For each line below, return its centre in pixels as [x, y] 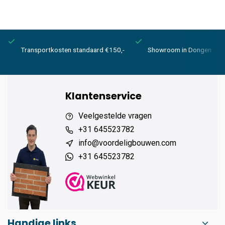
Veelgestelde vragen [115, 116]
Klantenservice [103, 96]
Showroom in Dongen [180, 50]
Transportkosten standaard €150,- [73, 50]
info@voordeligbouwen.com [127, 143]
